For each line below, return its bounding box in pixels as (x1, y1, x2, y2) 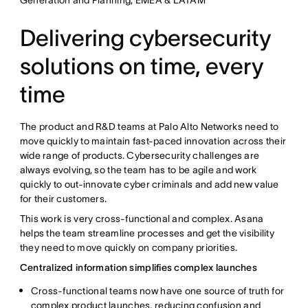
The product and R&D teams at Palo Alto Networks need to (19, 120, 279, 132)
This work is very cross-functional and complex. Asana (19, 212, 264, 224)
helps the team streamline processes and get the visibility (19, 227, 274, 239)
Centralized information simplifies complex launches (19, 261, 257, 273)
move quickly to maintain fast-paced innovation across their (19, 135, 287, 146)
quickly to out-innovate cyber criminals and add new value (19, 178, 279, 190)
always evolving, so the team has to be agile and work (19, 164, 257, 175)
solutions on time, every (19, 53, 263, 79)
